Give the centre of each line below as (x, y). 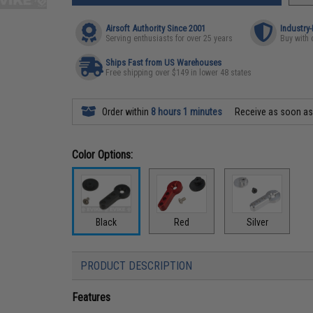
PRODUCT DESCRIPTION (137, 265)
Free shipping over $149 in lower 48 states (179, 73)
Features (92, 297)
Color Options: (103, 155)
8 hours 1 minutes (187, 112)
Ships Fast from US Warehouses (164, 63)
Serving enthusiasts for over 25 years (169, 38)
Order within (126, 112)
